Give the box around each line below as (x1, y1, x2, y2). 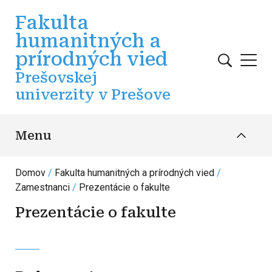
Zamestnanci (15, 182, 70, 193)
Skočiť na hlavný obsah (135, 1, 227, 12)
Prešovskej (15, 69, 97, 86)
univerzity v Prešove (15, 86, 171, 103)
